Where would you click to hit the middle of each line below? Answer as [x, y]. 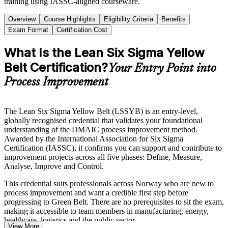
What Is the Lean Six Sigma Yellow [104, 52]
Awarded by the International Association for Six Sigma [94, 138]
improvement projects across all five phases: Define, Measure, [103, 157]
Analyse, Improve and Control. [54, 166]
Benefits [174, 19]
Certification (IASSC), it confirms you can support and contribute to [113, 148]
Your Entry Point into [162, 68]
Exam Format [28, 30]
